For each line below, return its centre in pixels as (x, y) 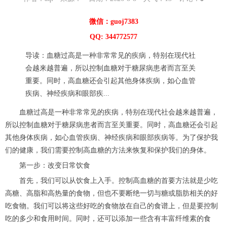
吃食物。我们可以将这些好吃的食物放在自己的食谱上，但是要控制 (111, 206)
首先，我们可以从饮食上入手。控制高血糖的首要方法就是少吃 (111, 181)
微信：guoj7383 (113, 22)
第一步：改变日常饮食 (48, 166)
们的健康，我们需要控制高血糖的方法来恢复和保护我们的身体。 (108, 150)
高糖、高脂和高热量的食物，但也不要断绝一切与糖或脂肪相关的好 (111, 194)
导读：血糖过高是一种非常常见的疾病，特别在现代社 (110, 56)
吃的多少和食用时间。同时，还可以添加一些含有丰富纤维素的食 (108, 219)
